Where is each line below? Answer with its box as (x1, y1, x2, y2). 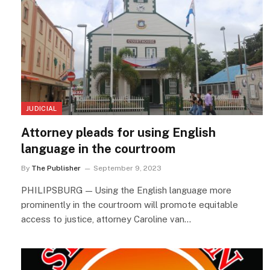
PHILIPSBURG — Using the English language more (21, 184, 231, 195)
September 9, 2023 (93, 163, 162, 172)
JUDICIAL (26, 104, 57, 112)
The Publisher (31, 163, 81, 172)
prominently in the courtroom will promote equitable (21, 199, 238, 210)
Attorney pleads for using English (21, 125, 216, 140)
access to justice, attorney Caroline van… (21, 213, 191, 224)
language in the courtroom (21, 141, 175, 156)
